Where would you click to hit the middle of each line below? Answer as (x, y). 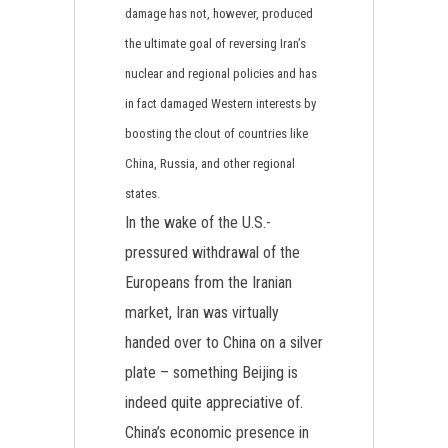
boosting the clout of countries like (216, 133)
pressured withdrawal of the (212, 252)
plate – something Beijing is (211, 372)
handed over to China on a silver (224, 342)
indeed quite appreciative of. (214, 402)
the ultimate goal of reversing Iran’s (215, 43)
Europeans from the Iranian (208, 282)
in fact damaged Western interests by (220, 103)
